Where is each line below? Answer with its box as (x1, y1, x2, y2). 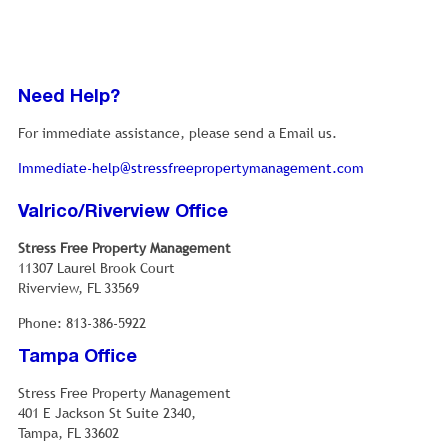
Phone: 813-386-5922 (18, 315, 146, 332)
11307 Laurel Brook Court (18, 260, 175, 277)
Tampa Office (18, 349, 137, 367)
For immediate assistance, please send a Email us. (18, 125, 337, 142)
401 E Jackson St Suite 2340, (18, 405, 196, 422)
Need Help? (18, 89, 120, 107)
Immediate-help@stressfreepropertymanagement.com (18, 160, 364, 177)
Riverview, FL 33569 (18, 280, 139, 297)
